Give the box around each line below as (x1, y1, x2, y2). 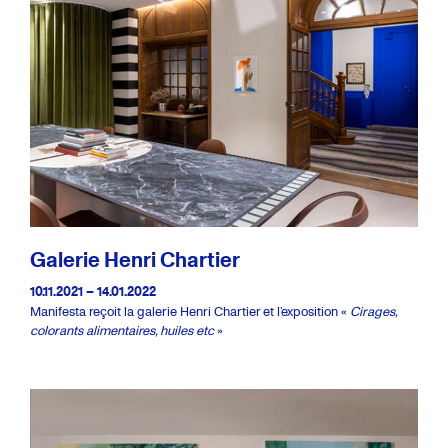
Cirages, (350, 302, 397, 320)
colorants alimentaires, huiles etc (30, 321, 214, 339)
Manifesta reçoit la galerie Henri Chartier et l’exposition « (30, 302, 350, 320)
